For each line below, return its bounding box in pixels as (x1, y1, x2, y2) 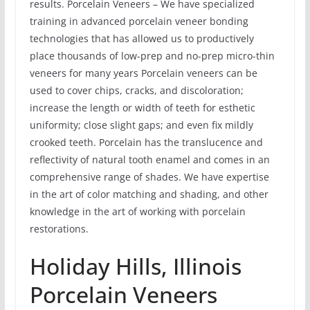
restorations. (29, 221, 89, 235)
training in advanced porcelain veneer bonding (29, 14, 248, 28)
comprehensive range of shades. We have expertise (29, 170, 269, 183)
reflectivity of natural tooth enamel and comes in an (29, 152, 270, 166)
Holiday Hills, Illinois (29, 250, 241, 281)
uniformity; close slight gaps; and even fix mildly (29, 118, 253, 131)
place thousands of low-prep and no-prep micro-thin (29, 48, 275, 62)
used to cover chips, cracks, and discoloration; (29, 83, 244, 97)
